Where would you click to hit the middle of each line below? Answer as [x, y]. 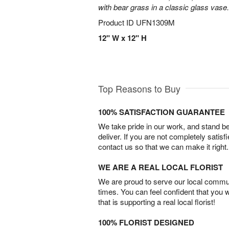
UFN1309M [155, 22]
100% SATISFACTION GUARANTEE [162, 112]
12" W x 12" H [122, 38]
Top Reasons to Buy [139, 89]
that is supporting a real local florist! [157, 202]
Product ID [117, 22]
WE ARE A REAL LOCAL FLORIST [161, 167]
